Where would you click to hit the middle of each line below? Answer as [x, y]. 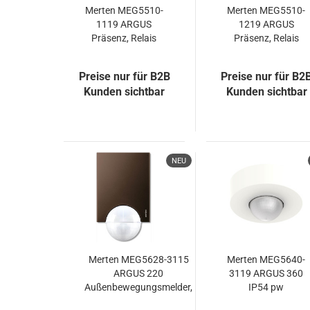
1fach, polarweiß [124, 52]
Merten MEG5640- [266, 259]
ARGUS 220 [139, 273]
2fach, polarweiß [266, 52]
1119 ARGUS [124, 24]
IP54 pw [266, 287]
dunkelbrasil [138, 301]
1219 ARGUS [266, 24]
